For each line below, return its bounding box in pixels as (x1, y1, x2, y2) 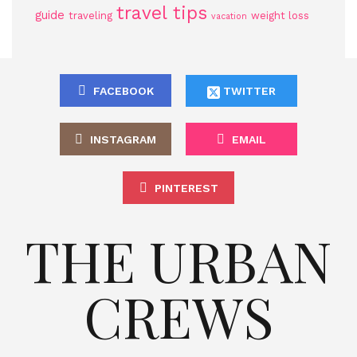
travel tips (116, 2, 207, 24)
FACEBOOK (92, 84, 154, 97)
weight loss (251, 10, 309, 22)
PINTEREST (154, 182, 218, 194)
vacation (211, 11, 247, 22)
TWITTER (219, 84, 276, 97)
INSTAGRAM (90, 133, 156, 146)
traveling (69, 10, 112, 22)
